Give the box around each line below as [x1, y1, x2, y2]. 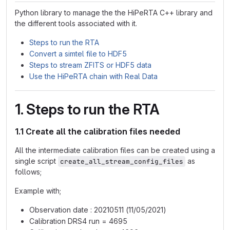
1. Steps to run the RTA [15, 101, 160, 118]
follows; [15, 167, 42, 176]
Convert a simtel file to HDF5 [29, 49, 127, 58]
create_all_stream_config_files [60, 157, 183, 166]
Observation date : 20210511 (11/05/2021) [29, 205, 166, 214]
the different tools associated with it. [15, 19, 137, 28]
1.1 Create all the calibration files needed [15, 126, 180, 137]
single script [15, 157, 58, 165]
